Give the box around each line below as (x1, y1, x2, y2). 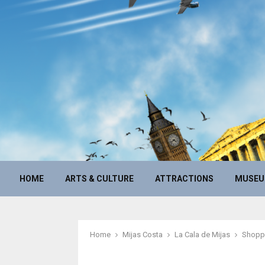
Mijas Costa (122, 230, 163, 239)
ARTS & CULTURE (65, 174, 134, 183)
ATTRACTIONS (155, 174, 214, 183)
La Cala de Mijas (174, 230, 230, 239)
